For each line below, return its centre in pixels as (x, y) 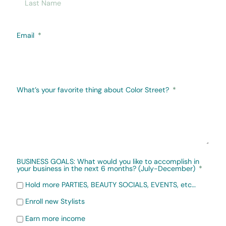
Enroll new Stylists (55, 202)
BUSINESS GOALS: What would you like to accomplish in (108, 161)
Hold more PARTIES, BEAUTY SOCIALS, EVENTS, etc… (110, 184)
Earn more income (55, 218)
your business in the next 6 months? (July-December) (106, 168)
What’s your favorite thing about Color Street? (93, 90)
